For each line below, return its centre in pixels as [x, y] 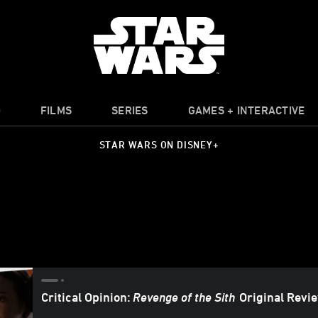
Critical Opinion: [88, 296]
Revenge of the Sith [184, 296]
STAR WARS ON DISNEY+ [159, 145]
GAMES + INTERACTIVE [246, 110]
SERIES [130, 110]
